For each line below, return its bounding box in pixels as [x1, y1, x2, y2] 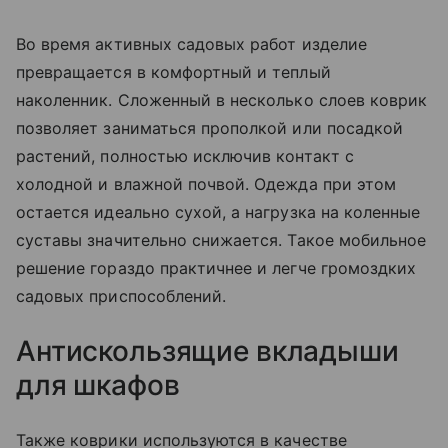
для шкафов [16, 367, 180, 402]
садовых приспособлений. [16, 285, 227, 306]
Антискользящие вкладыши [16, 333, 399, 368]
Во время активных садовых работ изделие [16, 33, 367, 54]
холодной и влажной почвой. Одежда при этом [16, 173, 397, 194]
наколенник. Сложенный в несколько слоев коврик [16, 89, 428, 110]
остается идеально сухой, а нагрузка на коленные [16, 201, 421, 222]
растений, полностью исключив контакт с [16, 145, 354, 166]
